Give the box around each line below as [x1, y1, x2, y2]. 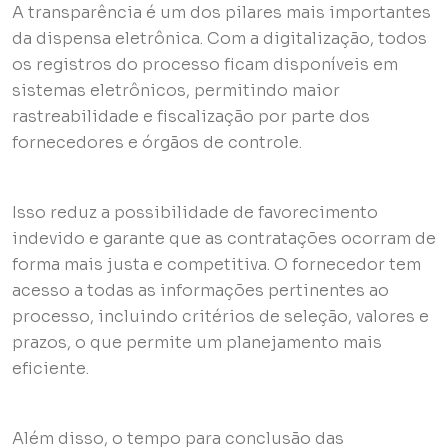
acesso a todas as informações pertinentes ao [12, 280, 389, 302]
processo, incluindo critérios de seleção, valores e [12, 306, 429, 328]
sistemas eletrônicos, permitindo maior [12, 80, 340, 102]
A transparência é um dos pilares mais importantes [12, 2, 431, 24]
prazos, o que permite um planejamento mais [12, 332, 382, 354]
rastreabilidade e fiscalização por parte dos [12, 106, 370, 128]
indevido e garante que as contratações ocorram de [12, 228, 436, 250]
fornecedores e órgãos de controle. [12, 132, 302, 154]
